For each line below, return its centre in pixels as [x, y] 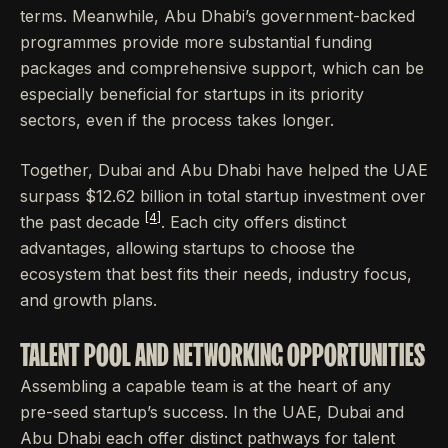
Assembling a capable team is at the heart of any [205, 386]
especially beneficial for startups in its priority [192, 94]
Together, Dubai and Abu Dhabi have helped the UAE [224, 170]
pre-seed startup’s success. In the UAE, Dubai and [212, 412]
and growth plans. [88, 300]
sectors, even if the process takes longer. [177, 120]
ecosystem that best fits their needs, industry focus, [216, 274]
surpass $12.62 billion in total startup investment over [223, 196]
